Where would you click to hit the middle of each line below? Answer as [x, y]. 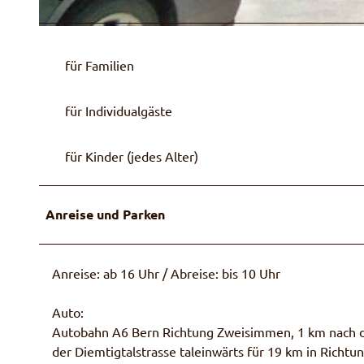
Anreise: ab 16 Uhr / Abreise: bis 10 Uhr [166, 273]
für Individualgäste [119, 110]
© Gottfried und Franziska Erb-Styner [100, 32]
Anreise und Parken [105, 214]
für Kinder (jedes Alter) [132, 156]
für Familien [100, 65]
